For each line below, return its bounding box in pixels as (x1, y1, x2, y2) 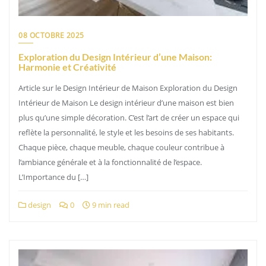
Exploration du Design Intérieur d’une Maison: (18, 51, 212, 62)
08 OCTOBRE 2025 (18, 30, 84, 40)
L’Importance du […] (18, 172, 88, 182)
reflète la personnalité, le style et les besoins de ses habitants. (18, 127, 234, 138)
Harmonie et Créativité (18, 61, 116, 72)
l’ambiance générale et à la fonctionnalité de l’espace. (18, 157, 202, 167)
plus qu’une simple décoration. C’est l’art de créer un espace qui (18, 112, 239, 123)
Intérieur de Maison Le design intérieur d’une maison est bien (18, 97, 234, 108)
